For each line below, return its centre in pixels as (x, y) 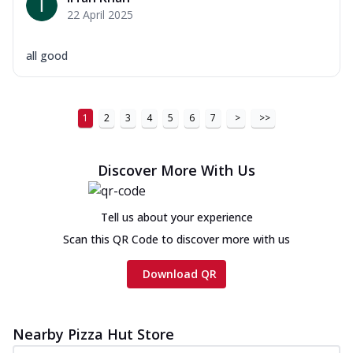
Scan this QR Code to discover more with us (176, 239)
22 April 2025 (100, 14)
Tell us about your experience (176, 217)
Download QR (180, 273)
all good (47, 55)
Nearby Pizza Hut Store (93, 334)
